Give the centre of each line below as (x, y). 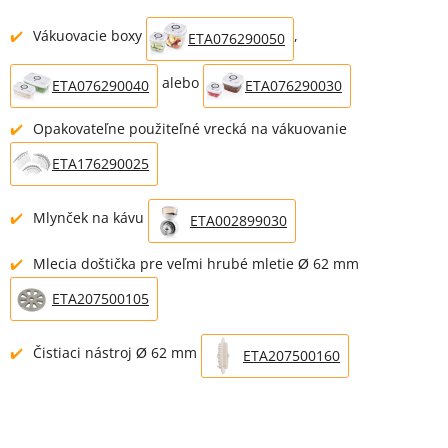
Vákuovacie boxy (89, 35)
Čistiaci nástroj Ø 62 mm (117, 352)
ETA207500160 (291, 355)
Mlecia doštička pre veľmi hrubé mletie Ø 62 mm (196, 263)
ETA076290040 (100, 85)
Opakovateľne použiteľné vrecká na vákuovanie (190, 128)
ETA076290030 (293, 85)
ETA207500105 (100, 298)
